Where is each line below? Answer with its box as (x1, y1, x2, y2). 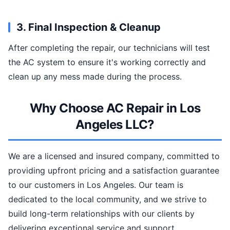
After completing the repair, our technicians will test (8, 43, 210, 53)
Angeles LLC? (75, 117, 155, 132)
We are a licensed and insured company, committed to (8, 151, 220, 161)
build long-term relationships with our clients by (8, 208, 195, 219)
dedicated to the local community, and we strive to (8, 194, 207, 204)
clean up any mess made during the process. (8, 71, 182, 82)
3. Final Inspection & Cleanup (16, 21, 161, 33)
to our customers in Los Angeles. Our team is (8, 180, 183, 190)
